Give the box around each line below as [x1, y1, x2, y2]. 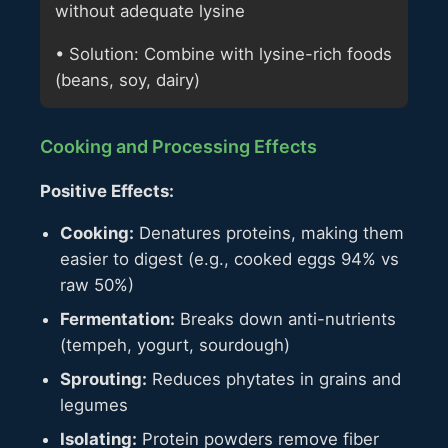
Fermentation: [60, 309, 175, 330]
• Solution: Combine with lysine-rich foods [55, 43, 392, 64]
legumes [60, 395, 128, 416]
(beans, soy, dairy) [55, 69, 200, 90]
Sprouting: [60, 369, 147, 390]
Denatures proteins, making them [134, 223, 404, 244]
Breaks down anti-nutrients [175, 309, 396, 330]
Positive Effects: [40, 180, 174, 201]
